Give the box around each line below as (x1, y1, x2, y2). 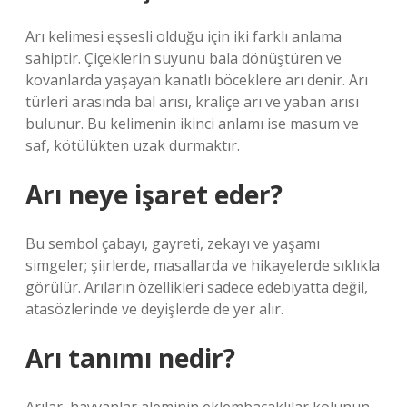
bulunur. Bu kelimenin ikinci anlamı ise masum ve (25, 114, 359, 134)
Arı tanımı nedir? (25, 341, 235, 375)
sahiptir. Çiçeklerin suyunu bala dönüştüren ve (25, 48, 342, 68)
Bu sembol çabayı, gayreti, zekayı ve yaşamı (25, 233, 320, 253)
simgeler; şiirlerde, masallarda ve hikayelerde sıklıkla (25, 255, 380, 275)
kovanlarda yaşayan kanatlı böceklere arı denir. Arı (25, 70, 368, 90)
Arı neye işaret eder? (25, 177, 283, 212)
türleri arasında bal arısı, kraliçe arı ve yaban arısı (25, 92, 359, 112)
